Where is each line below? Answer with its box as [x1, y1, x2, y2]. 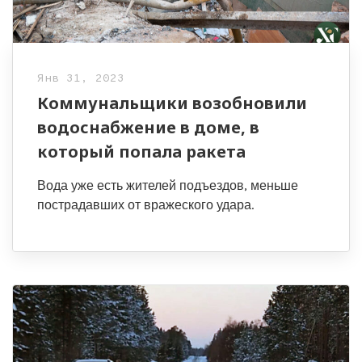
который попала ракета [37, 140, 246, 162]
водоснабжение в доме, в [37, 116, 259, 138]
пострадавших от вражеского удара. [37, 196, 254, 213]
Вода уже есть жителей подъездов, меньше [37, 177, 298, 193]
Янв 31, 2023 [37, 71, 124, 86]
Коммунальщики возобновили [37, 91, 307, 114]
